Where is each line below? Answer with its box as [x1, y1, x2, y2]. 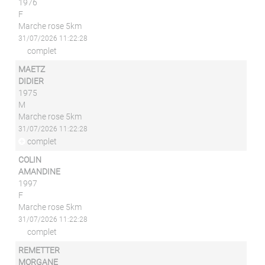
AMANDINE [18, 167, 61, 176]
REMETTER [18, 245, 60, 255]
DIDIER [18, 76, 44, 86]
